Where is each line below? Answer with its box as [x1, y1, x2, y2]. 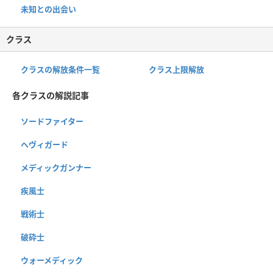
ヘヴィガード [21, 139, 68, 151]
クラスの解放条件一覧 [21, 64, 100, 76]
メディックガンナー [21, 162, 91, 174]
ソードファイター [21, 116, 83, 127]
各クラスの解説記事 [12, 90, 89, 102]
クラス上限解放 [148, 64, 204, 76]
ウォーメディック [21, 255, 83, 266]
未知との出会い [21, 4, 76, 15]
